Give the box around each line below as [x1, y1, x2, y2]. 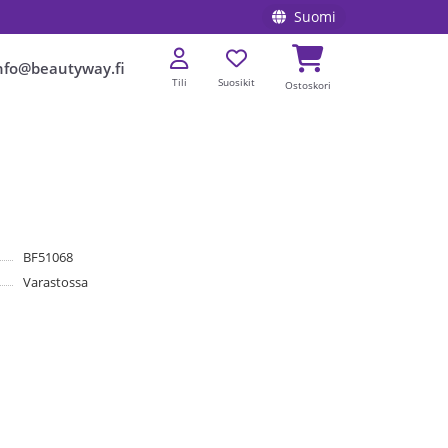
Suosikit [218, 76, 255, 90]
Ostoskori [285, 79, 331, 93]
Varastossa [22, 272, 88, 291]
